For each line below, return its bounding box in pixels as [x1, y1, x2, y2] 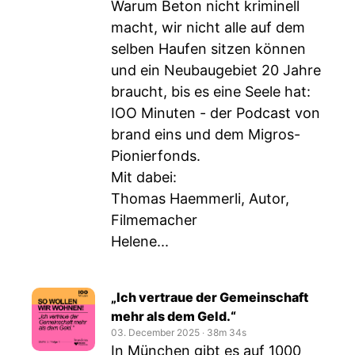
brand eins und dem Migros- [111, 126, 300, 143]
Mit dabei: [111, 169, 177, 185]
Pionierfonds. [111, 147, 200, 164]
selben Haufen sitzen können [111, 40, 306, 57]
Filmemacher [111, 212, 197, 228]
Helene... [111, 233, 169, 250]
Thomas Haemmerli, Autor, [111, 190, 289, 207]
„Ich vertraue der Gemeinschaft [111, 289, 308, 305]
